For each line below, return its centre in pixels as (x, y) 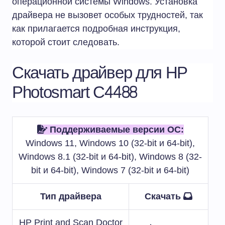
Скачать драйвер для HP (100, 73)
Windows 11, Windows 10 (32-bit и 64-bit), (110, 143)
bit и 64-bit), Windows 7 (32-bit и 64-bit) (110, 171)
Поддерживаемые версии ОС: (115, 130)
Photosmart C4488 (75, 93)
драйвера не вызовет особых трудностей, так (107, 15)
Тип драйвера (71, 197)
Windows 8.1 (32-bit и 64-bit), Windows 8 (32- (110, 157)
